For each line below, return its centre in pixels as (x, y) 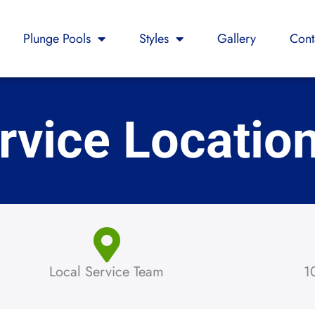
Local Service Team (107, 271)
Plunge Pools (57, 39)
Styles (154, 39)
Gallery (237, 39)
